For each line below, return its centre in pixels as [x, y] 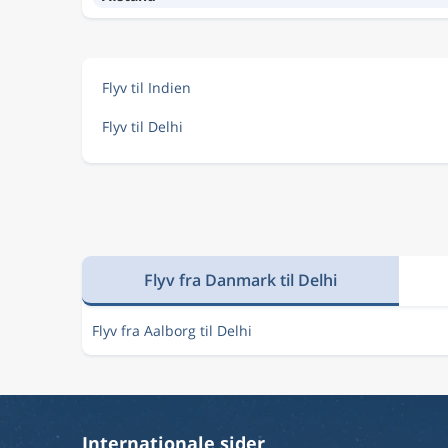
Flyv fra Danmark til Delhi [240, 279]
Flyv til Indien [146, 87]
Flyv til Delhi [142, 126]
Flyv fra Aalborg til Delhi [172, 330]
